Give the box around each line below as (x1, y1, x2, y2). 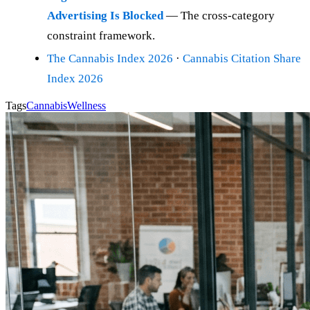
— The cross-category (163, 9, 275, 23)
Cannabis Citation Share (183, 52, 301, 66)
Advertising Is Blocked (47, 9, 163, 23)
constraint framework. (47, 29, 155, 43)
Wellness (67, 100, 106, 112)
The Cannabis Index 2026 (47, 52, 173, 66)
